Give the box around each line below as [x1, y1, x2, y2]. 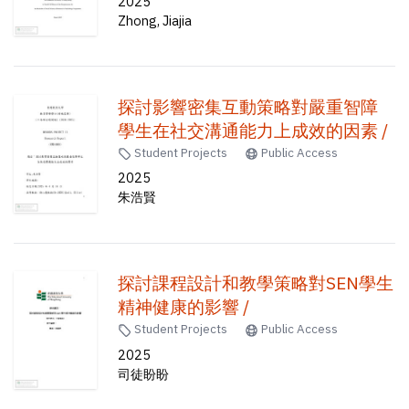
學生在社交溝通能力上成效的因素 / [118, 119, 389, 142]
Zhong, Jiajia [118, 11, 193, 29]
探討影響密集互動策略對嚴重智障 [118, 95, 379, 118]
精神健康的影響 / [118, 296, 250, 319]
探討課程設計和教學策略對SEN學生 [118, 272, 394, 295]
